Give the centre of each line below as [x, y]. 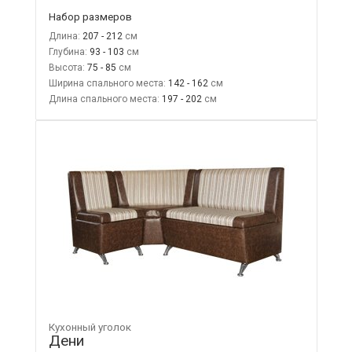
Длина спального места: [104, 99]
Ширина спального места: [107, 83]
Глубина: [68, 51]
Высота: [66, 67]
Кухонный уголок [90, 327]
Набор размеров [90, 16]
